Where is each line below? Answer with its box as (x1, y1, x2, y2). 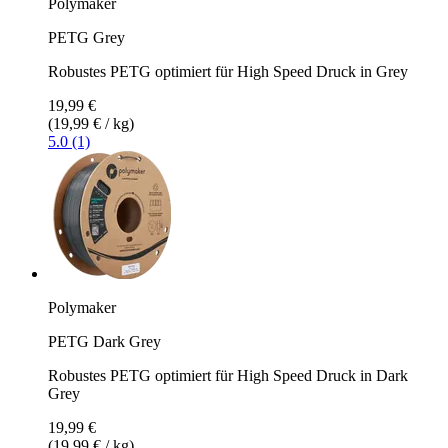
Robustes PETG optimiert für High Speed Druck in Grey (48, 62, 408, 80)
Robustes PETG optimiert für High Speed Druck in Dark (48, 366, 408, 384)
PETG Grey (48, 28, 125, 46)
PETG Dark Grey (48, 332, 161, 350)
